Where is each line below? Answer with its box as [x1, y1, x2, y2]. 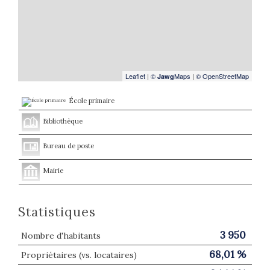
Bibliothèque [42, 116, 83, 125]
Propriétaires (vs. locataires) [21, 249, 137, 260]
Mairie [42, 166, 63, 175]
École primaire [68, 96, 115, 105]
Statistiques [26, 203, 96, 220]
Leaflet [125, 71, 145, 81]
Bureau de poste [42, 141, 94, 150]
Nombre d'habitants [21, 230, 101, 241]
